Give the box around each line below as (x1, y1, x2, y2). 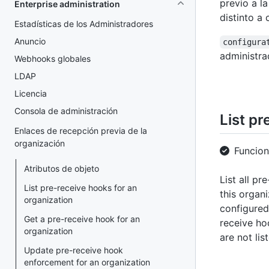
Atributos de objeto (24, 163, 99, 174)
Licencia (14, 88, 47, 98)
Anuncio (14, 36, 46, 46)
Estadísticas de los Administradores (14, 19, 153, 29)
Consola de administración (14, 106, 118, 116)
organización (14, 138, 65, 148)
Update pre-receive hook (24, 245, 123, 255)
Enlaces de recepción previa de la (14, 125, 147, 136)
